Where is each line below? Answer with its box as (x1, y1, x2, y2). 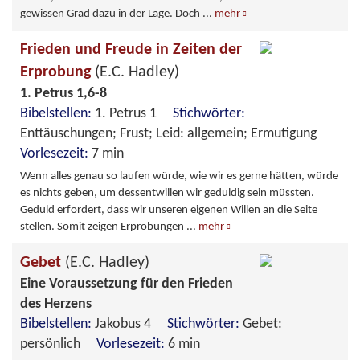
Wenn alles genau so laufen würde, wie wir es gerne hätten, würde (20, 170, 338, 182)
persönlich (20, 336, 96, 352)
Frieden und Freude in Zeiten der (20, 41, 242, 58)
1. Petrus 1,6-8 (20, 85, 107, 101)
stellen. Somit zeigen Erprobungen (20, 220, 186, 233)
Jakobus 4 (95, 316, 167, 332)
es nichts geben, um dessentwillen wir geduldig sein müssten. (20, 186, 314, 199)
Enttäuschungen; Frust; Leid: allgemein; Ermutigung (20, 125, 329, 141)
